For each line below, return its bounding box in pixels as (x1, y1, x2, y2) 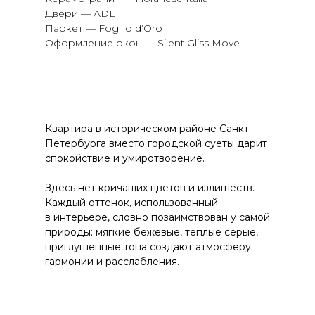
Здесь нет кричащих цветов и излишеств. (45, 181, 255, 194)
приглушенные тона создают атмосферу (45, 240, 251, 253)
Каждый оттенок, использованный (45, 196, 218, 209)
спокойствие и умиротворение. (45, 152, 205, 165)
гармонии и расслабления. (45, 255, 179, 268)
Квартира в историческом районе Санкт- (45, 122, 252, 135)
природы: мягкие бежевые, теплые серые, (45, 226, 258, 238)
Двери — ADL (45, 7, 115, 20)
